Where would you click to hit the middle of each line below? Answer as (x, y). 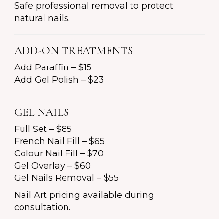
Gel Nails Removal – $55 (66, 178)
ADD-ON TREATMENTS (74, 51)
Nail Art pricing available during (84, 195)
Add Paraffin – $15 (53, 68)
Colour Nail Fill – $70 (59, 154)
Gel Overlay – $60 (53, 166)
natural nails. (42, 18)
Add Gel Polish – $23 (59, 80)
